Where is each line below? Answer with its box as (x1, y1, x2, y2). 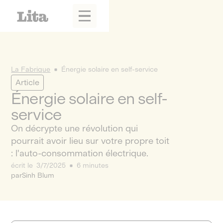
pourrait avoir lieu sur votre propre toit (11, 135, 170, 146)
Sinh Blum (22, 171, 55, 180)
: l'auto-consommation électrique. (11, 148, 149, 159)
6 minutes (76, 161, 109, 170)
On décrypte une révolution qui (11, 123, 138, 134)
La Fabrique (11, 65, 51, 74)
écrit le (11, 161, 35, 170)
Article (15, 78, 40, 87)
